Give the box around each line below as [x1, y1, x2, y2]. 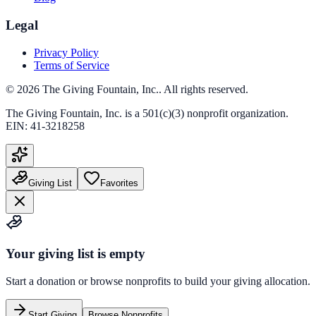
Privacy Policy [34, 46, 99, 59]
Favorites [100, 177, 138, 188]
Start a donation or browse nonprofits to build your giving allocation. [6, 275, 310, 288]
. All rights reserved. [159, 83, 248, 95]
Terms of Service [34, 59, 109, 71]
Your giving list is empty [6, 246, 145, 262]
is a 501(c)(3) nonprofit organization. [122, 107, 288, 119]
